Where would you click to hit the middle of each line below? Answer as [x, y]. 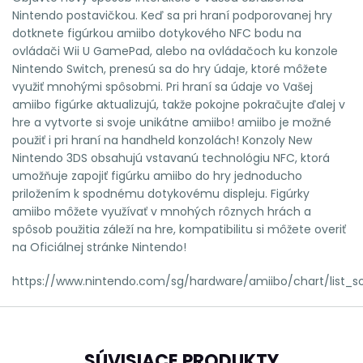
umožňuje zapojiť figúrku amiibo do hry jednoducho [157, 175]
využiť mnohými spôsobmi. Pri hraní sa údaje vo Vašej [162, 86]
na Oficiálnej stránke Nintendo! [99, 247]
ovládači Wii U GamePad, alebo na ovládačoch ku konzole [175, 51]
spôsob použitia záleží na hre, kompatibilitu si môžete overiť [179, 229]
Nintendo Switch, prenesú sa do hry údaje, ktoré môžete [170, 68]
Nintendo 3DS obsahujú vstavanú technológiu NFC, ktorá [171, 158]
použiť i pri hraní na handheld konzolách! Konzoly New [162, 140]
